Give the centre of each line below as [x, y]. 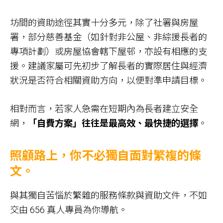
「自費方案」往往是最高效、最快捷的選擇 [113, 123]
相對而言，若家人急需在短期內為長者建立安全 [104, 109]
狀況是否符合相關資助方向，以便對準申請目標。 [111, 81]
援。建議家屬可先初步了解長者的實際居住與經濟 [109, 66]
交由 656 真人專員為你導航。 [71, 210]
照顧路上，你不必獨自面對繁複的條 [106, 156]
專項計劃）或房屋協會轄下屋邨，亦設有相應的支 [109, 52]
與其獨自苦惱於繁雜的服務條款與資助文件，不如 [109, 195]
